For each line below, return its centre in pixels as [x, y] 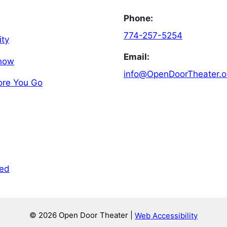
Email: [137, 57]
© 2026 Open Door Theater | [82, 215]
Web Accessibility [166, 215]
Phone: [138, 18]
